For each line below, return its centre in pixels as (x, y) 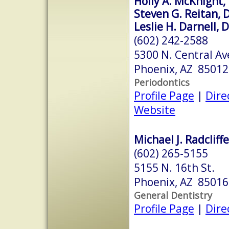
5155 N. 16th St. (174, 167)
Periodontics (162, 82)
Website (155, 110)
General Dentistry (173, 195)
